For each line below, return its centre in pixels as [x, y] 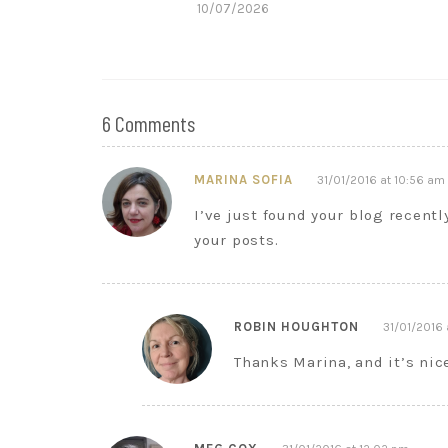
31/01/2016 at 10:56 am [381, 180]
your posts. [236, 240]
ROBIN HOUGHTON [296, 326]
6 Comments [148, 123]
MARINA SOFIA [243, 179]
